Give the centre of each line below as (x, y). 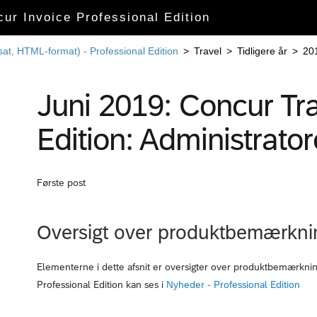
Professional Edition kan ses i (102, 285)
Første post (61, 183)
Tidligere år (262, 51)
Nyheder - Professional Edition (233, 285)
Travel (208, 51)
